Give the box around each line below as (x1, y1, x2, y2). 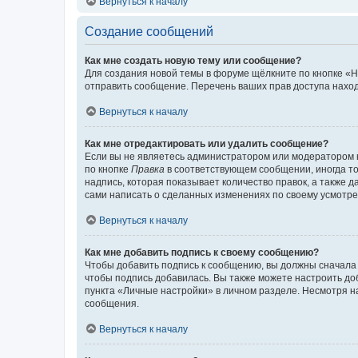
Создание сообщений (85, 24, 213, 38)
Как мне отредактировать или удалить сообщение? (85, 137, 328, 149)
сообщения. (85, 297, 139, 309)
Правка (131, 163, 165, 175)
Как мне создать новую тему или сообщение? (85, 54, 301, 66)
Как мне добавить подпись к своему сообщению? (85, 246, 319, 258)
